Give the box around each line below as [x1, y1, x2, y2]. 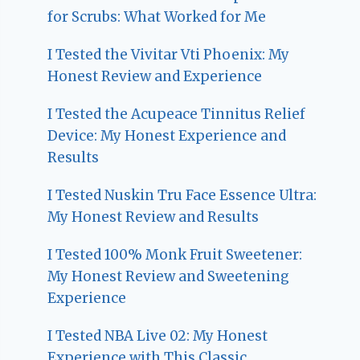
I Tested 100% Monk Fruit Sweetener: [47, 245, 303, 264]
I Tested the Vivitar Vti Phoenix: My [47, 45, 290, 63]
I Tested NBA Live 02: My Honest [47, 326, 268, 345]
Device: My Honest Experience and [47, 126, 287, 145]
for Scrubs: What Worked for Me [47, 7, 267, 26]
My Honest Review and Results [47, 207, 260, 226]
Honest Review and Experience [47, 67, 263, 85]
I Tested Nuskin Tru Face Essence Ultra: [47, 186, 317, 204]
